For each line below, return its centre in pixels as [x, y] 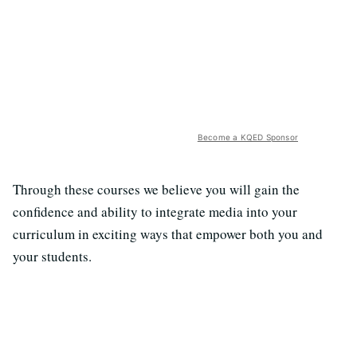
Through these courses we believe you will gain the [156, 189]
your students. [52, 256]
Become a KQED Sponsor [247, 137]
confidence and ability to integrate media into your [155, 211]
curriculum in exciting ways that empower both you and [168, 233]
